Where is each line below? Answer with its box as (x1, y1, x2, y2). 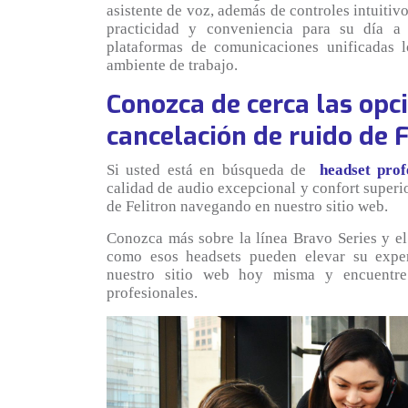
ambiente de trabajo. (107, 56, 238, 74)
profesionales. (107, 283, 198, 301)
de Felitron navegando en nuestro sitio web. (107, 197, 388, 215)
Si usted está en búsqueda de (107, 160, 320, 178)
